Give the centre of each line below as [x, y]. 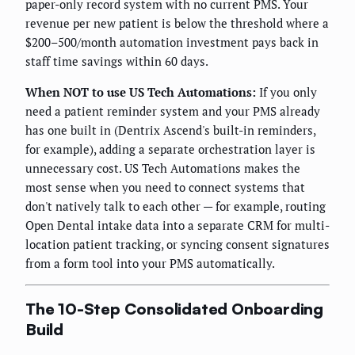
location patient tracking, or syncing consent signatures [177, 244]
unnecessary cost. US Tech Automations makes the [163, 168]
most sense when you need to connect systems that [165, 187]
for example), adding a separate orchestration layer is [170, 149]
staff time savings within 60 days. [117, 61]
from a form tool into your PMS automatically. [150, 263]
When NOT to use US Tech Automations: [141, 92]
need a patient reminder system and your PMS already [173, 111]
